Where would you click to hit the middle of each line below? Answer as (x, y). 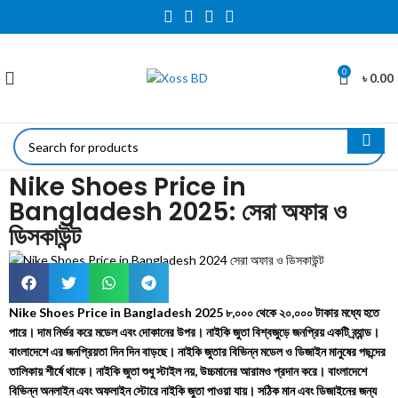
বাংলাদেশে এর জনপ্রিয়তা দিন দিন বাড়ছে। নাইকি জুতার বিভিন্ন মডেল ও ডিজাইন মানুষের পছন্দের (198, 352)
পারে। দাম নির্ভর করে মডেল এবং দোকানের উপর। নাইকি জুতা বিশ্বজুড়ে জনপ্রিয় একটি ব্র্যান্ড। (195, 332)
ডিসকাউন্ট (45, 237)
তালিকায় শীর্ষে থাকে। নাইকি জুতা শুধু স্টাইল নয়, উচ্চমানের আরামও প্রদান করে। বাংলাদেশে (188, 371)
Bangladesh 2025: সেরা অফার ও (178, 212)
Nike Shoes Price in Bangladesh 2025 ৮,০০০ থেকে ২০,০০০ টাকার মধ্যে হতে (195, 313)
